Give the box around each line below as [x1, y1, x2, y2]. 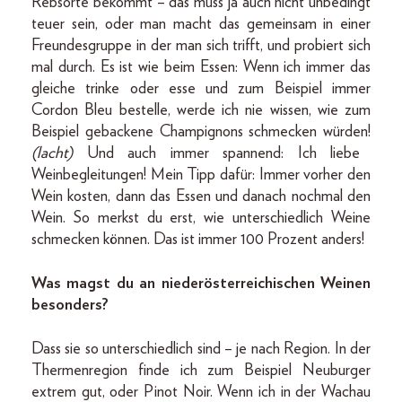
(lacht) [31, 144, 73, 162]
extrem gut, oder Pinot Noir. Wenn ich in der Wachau [31, 383, 371, 400]
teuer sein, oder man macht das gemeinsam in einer [31, 15, 371, 32]
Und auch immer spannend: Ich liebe [73, 144, 361, 162]
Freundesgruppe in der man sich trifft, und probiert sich [31, 37, 371, 54]
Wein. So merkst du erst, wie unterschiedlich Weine [31, 209, 371, 226]
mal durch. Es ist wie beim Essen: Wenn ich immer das [31, 58, 371, 75]
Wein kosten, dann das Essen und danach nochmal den [31, 188, 371, 205]
